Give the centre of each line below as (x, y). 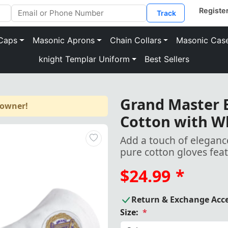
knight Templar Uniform (84, 59)
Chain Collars (135, 40)
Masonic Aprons (63, 40)
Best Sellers (167, 59)
